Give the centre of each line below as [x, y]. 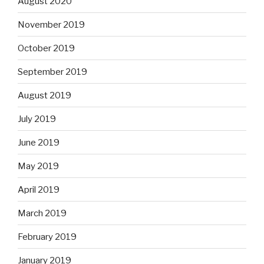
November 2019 [51, 24]
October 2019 [46, 48]
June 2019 [39, 142]
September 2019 [52, 72]
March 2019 [42, 213]
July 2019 [37, 119]
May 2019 [38, 166]
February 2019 [47, 237]
